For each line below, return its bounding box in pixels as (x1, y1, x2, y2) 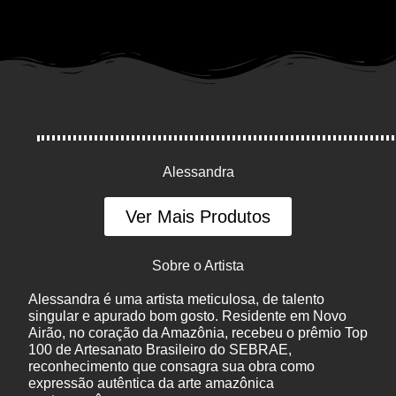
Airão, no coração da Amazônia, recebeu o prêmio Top (28, 325, 368, 341)
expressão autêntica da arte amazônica (28, 376, 274, 392)
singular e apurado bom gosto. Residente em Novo (28, 308, 346, 324)
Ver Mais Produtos (126, 207, 270, 227)
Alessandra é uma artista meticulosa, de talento (28, 292, 324, 308)
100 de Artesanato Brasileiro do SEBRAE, (28, 342, 292, 358)
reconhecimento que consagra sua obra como (28, 359, 315, 375)
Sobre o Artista (152, 258, 244, 274)
